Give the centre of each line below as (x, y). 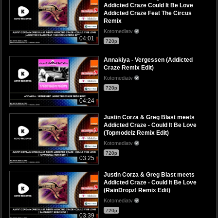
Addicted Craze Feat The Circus (148, 13)
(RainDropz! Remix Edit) (137, 190)
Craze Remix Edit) (129, 67)
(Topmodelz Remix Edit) (136, 133)
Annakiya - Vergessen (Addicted (148, 60)
